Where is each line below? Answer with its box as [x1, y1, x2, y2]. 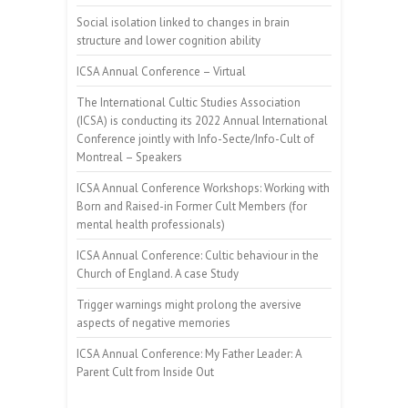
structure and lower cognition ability [76, 32, 260, 48]
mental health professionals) [76, 216, 225, 232]
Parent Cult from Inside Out [76, 363, 214, 380]
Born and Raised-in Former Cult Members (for [76, 198, 307, 214]
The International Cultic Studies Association [76, 94, 301, 110]
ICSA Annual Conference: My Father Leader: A [76, 345, 301, 362]
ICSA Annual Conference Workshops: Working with [76, 179, 330, 196]
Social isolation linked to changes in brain [76, 14, 290, 30]
